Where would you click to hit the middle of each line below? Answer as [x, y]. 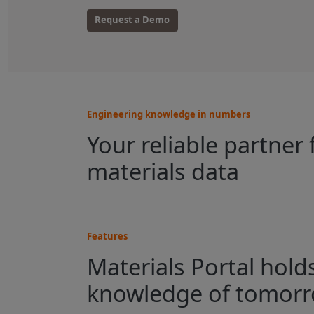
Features [107, 236]
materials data [163, 171]
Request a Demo [132, 20]
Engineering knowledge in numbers [168, 114]
